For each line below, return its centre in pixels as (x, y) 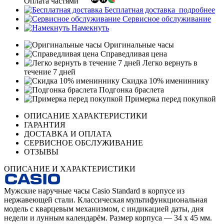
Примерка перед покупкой (169, 99)
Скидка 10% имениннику (164, 81)
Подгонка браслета (130, 90)
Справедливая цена (133, 54)
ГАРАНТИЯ (45, 125)
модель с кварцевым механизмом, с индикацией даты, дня (104, 209)
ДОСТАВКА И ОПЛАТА (68, 134)
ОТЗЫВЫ (41, 152)
